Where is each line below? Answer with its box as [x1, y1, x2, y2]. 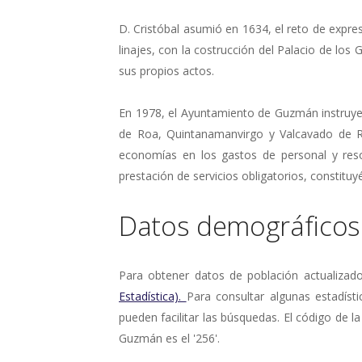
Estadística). [119, 288, 187, 304]
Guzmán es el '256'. [119, 330, 220, 346]
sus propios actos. [119, 62, 214, 78]
